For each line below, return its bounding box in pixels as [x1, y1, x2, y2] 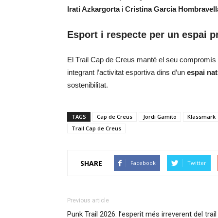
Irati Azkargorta [67, 5, 120, 13]
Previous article [67, 197, 109, 204]
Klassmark [187, 113, 216, 120]
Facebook [130, 159, 156, 166]
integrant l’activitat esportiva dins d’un [67, 68, 187, 76]
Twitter [187, 159, 206, 166]
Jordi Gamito [143, 113, 177, 120]
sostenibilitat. [67, 81, 108, 89]
